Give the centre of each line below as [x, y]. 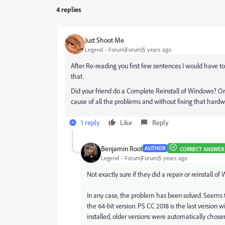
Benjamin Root [122, 148]
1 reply [90, 122]
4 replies [69, 9]
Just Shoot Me [104, 40]
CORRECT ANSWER [202, 149]
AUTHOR [155, 148]
